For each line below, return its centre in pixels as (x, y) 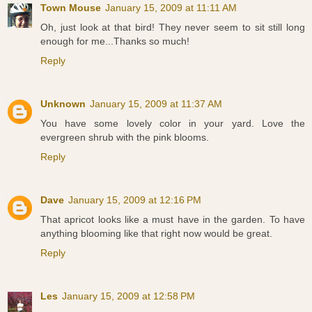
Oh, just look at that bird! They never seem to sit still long (173, 28)
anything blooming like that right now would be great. (156, 234)
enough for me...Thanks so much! (115, 41)
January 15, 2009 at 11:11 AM (171, 8)
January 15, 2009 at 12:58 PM (128, 296)
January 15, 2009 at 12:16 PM (135, 200)
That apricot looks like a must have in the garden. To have (173, 220)
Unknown (63, 104)
